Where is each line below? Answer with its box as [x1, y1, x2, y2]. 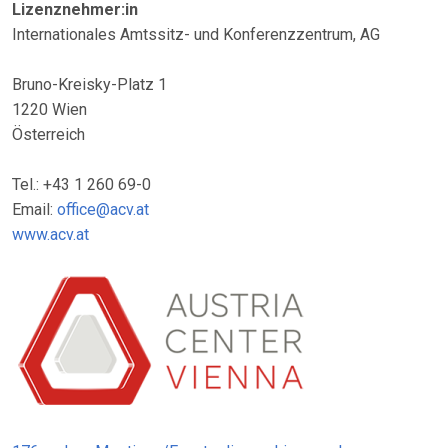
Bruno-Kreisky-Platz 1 [12, 75, 167, 94]
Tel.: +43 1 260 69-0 [12, 175, 151, 194]
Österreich [12, 125, 85, 144]
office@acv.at [57, 200, 149, 219]
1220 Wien [12, 100, 87, 119]
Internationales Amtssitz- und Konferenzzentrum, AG [12, 25, 380, 44]
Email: [12, 200, 57, 219]
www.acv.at [12, 225, 89, 244]
